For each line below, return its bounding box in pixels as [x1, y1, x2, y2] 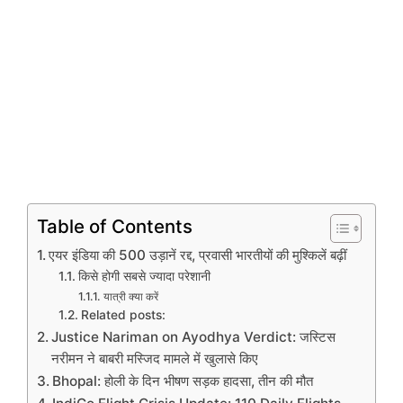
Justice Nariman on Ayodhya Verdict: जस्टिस [51, 327, 336, 345]
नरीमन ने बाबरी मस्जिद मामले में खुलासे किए [51, 349, 259, 367]
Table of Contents [37, 214, 193, 237]
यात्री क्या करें [103, 289, 158, 303]
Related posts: [80, 307, 166, 322]
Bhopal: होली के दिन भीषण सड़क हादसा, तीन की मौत [52, 372, 314, 390]
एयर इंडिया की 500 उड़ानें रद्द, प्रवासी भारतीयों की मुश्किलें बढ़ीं [49, 246, 347, 264]
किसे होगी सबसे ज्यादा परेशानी [77, 268, 210, 283]
